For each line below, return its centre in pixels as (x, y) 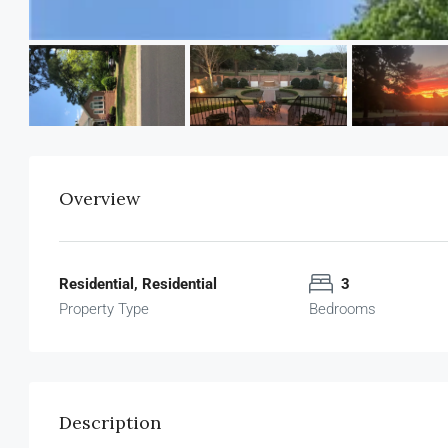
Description (110, 422)
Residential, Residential (138, 283)
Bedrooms (342, 308)
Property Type (104, 308)
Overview (99, 198)
